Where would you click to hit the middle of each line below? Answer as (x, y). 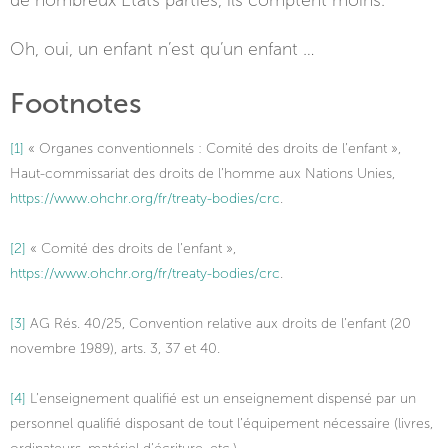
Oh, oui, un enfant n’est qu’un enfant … (162, 49)
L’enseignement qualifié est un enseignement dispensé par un (221, 398)
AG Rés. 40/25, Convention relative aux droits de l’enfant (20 (218, 323)
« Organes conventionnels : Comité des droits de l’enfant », (212, 148)
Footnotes (76, 103)
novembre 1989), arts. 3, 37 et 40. (115, 348)
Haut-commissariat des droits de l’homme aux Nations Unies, (202, 173)
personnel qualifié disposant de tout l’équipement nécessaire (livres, (221, 423)
